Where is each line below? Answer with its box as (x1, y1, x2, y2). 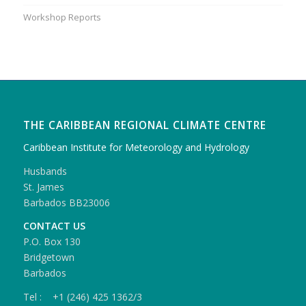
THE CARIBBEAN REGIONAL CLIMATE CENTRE (23, 117, 266, 133)
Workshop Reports (23, 10, 101, 23)
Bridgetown (23, 251, 74, 264)
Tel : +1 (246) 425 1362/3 (23, 290, 142, 304)
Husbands (23, 164, 67, 178)
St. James (23, 180, 64, 193)
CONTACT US (23, 219, 85, 233)
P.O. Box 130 (23, 235, 81, 249)
